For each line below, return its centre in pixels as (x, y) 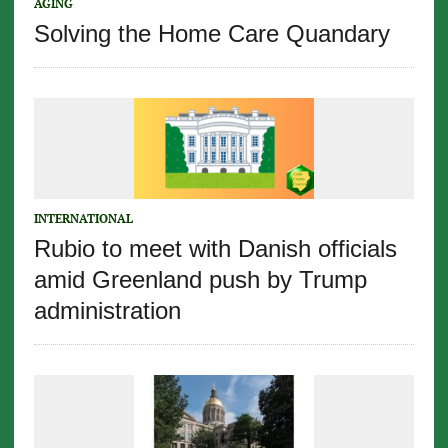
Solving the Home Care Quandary (211, 34)
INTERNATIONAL (83, 219)
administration (107, 311)
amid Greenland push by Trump (200, 280)
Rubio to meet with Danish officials (215, 249)
